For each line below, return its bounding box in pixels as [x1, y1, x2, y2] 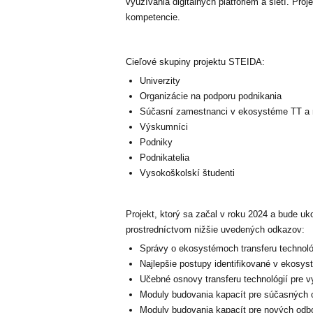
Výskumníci [140, 122, 188, 132]
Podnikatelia [140, 152, 189, 163]
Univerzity [140, 75, 180, 86]
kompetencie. [126, 12, 180, 22]
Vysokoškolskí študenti [140, 168, 235, 178]
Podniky [140, 137, 173, 147]
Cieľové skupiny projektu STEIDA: [126, 57, 265, 67]
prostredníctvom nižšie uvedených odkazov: [126, 224, 305, 235]
